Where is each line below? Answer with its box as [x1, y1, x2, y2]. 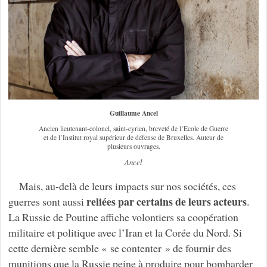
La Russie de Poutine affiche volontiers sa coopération [8, 210, 238, 225]
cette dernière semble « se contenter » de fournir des [8, 241, 231, 256]
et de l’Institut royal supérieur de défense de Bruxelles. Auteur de [44, 133, 223, 142]
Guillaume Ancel [109, 108, 158, 119]
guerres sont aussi [8, 194, 86, 209]
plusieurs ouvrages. [107, 142, 160, 151]
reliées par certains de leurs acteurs [86, 194, 247, 210]
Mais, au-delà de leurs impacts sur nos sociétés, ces [18, 179, 236, 194]
